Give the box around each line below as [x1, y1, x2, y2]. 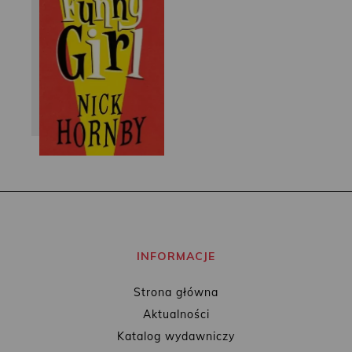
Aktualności [142, 306, 210, 321]
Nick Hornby [67, 31, 137, 45]
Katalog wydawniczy [117, 328, 235, 343]
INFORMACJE [137, 248, 215, 263]
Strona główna [134, 284, 218, 299]
